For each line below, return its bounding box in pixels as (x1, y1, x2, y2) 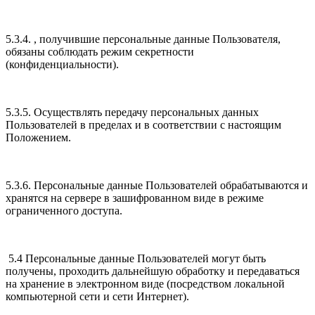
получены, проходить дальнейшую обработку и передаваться (6, 265, 300, 278)
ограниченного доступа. (6, 205, 122, 217)
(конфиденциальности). (6, 58, 122, 71)
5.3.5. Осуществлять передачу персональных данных (6, 106, 259, 119)
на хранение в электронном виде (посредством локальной (6, 278, 285, 290)
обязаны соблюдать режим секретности (6, 46, 194, 58)
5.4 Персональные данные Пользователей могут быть (6, 252, 266, 265)
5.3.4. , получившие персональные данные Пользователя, (6, 33, 281, 46)
